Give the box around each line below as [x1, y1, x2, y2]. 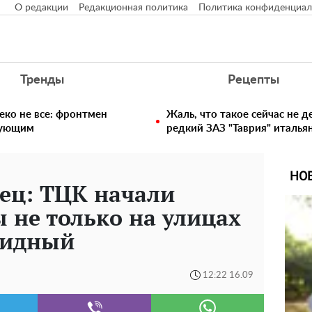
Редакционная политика [79, 3, 188, 13]
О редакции [15, 3, 68, 13]
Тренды [19, 74, 64, 86]
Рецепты [228, 74, 280, 86]
